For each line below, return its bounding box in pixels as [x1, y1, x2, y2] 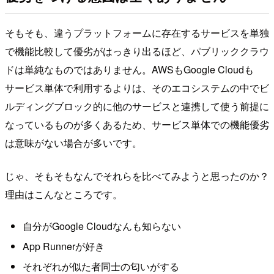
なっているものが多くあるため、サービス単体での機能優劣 [5, 117, 269, 132]
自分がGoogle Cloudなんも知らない [22, 218, 181, 233]
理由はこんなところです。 [5, 187, 122, 202]
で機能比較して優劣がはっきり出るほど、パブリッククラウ [5, 44, 269, 59]
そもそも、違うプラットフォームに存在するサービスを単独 [5, 26, 269, 40]
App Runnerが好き [22, 239, 105, 253]
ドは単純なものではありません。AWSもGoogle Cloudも [5, 62, 254, 77]
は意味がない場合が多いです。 [5, 136, 142, 150]
